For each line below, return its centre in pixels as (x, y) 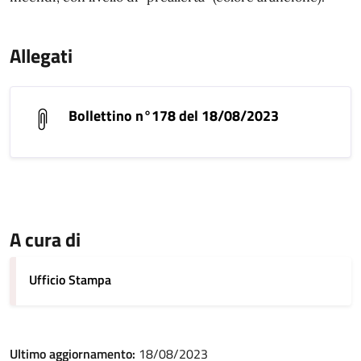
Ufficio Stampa (70, 280)
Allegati (41, 56)
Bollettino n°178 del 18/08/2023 (174, 116)
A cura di (45, 239)
